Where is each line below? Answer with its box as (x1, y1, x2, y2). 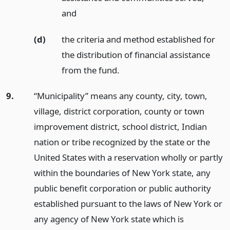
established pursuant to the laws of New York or (33, 198, 222, 210)
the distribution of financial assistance (61, 48, 210, 61)
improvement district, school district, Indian (33, 121, 207, 133)
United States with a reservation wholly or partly (33, 151, 223, 164)
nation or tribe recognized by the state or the (33, 136, 210, 148)
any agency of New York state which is (33, 213, 184, 225)
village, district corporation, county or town (33, 105, 204, 118)
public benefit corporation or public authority (33, 182, 211, 195)
